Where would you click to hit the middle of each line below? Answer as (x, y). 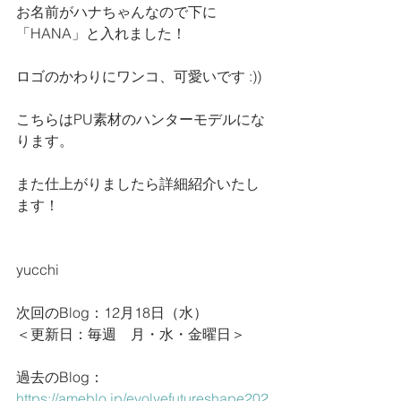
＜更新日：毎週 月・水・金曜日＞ (131, 334)
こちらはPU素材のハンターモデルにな (141, 119)
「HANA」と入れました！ (101, 34)
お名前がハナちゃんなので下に (116, 12)
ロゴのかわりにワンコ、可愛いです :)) (139, 77)
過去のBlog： (60, 377)
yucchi (38, 270)
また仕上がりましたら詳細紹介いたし (138, 184)
